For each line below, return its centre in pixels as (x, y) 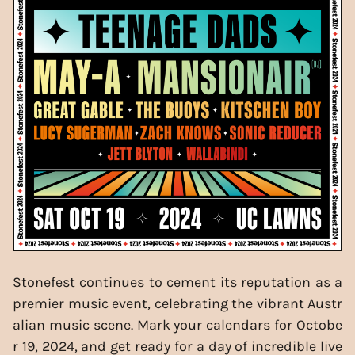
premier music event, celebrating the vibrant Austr (177, 303)
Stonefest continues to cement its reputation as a (177, 282)
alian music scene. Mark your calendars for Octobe (177, 324)
